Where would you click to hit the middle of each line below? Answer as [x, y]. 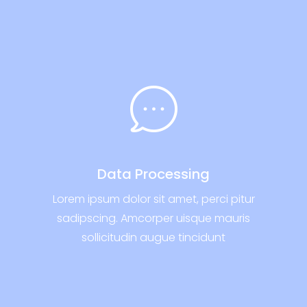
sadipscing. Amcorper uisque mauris [153, 218]
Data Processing [153, 174]
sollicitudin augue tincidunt [153, 237]
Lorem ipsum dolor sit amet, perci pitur [153, 199]
